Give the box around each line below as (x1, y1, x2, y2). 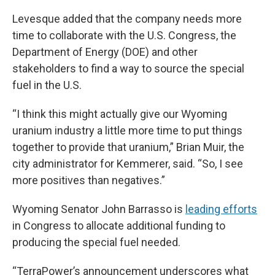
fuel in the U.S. (12, 79, 82, 92)
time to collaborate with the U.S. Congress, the (12, 29, 236, 42)
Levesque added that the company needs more (12, 12, 242, 26)
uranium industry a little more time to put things (12, 124, 242, 137)
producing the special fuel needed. (12, 236, 180, 249)
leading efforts (185, 203, 257, 216)
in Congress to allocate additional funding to (12, 219, 225, 233)
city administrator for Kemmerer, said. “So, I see (12, 157, 243, 171)
